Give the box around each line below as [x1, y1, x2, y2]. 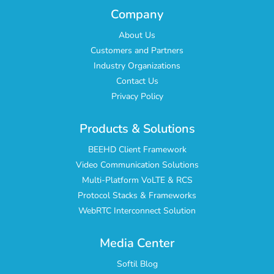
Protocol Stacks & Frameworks [78, 190, 196, 202]
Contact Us [116, 75, 158, 87]
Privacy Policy [111, 91, 163, 103]
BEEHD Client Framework [87, 144, 187, 156]
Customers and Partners [91, 45, 183, 57]
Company [111, 6, 163, 23]
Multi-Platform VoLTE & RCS [81, 174, 193, 187]
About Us [119, 29, 155, 42]
